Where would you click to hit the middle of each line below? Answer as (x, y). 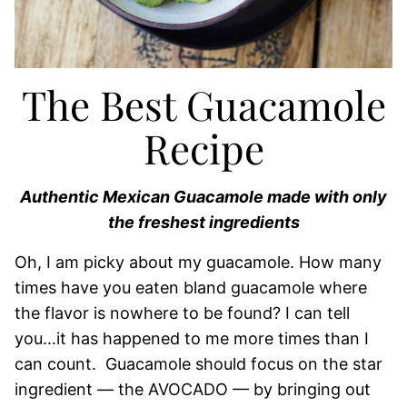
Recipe (203, 148)
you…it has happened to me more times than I (192, 338)
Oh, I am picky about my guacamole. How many (198, 262)
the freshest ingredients (203, 222)
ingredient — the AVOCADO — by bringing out (193, 389)
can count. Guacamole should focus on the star (199, 364)
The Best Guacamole (203, 104)
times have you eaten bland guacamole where (191, 288)
